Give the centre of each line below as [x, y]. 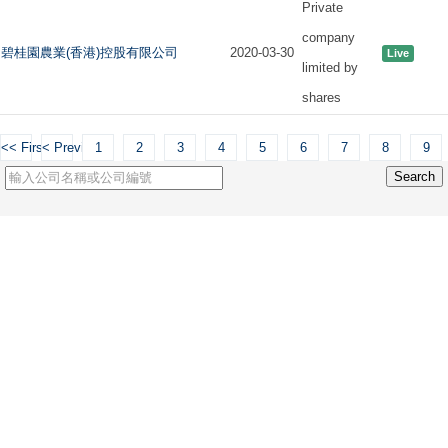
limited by [330, 67]
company [328, 37]
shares [321, 97]
